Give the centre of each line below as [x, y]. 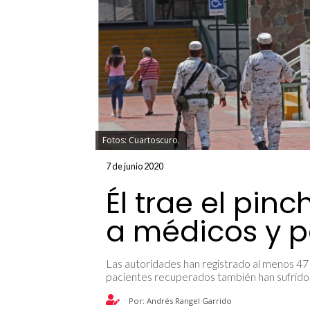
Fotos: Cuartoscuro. [141, 140]
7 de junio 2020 [135, 166]
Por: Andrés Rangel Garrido [179, 301]
